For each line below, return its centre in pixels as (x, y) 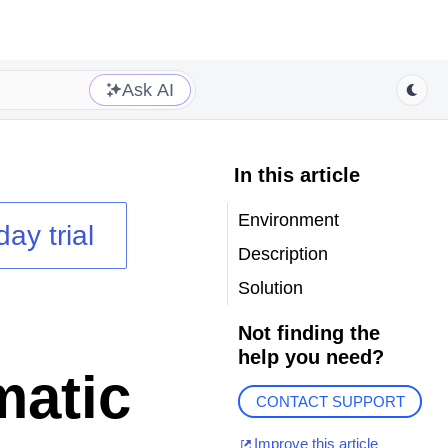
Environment (288, 220)
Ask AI (148, 89)
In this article (296, 175)
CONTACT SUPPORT (330, 402)
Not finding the (308, 333)
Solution (270, 288)
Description (282, 254)
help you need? (310, 357)
